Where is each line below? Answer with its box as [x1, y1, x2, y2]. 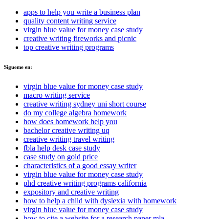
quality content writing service [23, 17, 116, 25]
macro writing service [23, 90, 90, 99]
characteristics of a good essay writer [23, 161, 136, 170]
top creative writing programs [23, 43, 114, 51]
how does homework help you [23, 117, 117, 126]
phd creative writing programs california [23, 178, 147, 187]
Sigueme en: [4, 64, 32, 70]
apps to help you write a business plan [23, 8, 140, 16]
